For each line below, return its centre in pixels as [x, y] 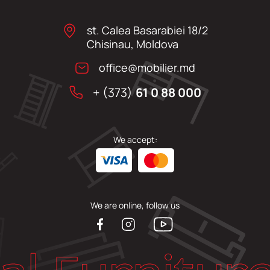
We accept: [135, 140]
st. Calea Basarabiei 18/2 [147, 30]
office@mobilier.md [147, 68]
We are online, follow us [135, 206]
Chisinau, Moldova [132, 44]
